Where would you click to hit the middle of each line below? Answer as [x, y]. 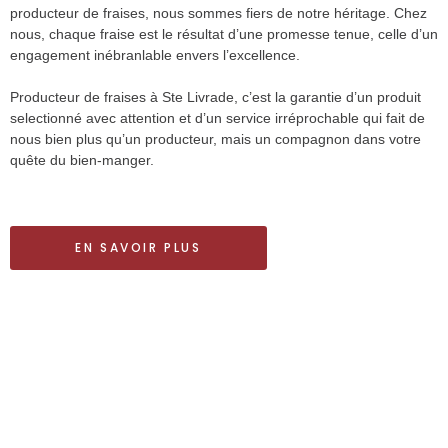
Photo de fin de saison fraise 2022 [120, 409]
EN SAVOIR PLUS [138, 247]
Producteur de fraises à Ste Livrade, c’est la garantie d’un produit [215, 97]
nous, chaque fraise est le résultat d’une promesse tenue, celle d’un [224, 34]
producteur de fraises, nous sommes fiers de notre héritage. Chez [218, 13]
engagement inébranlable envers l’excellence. [155, 55]
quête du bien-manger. [82, 160]
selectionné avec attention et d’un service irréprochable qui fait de [217, 118]
